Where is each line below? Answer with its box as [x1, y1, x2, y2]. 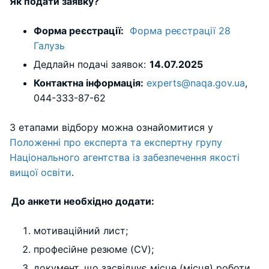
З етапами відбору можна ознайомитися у [10, 121, 213, 133]
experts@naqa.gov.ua [147, 76, 245, 89]
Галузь [34, 39, 65, 52]
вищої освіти [10, 166, 71, 178]
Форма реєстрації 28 [130, 24, 231, 37]
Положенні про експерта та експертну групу [10, 136, 222, 148]
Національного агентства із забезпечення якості [10, 151, 240, 163]
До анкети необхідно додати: [11, 195, 154, 207]
